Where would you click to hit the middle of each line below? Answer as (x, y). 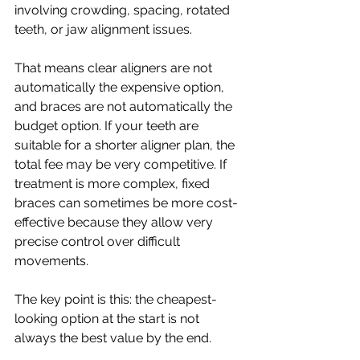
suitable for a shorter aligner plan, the (126, 145)
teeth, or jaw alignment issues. (103, 29)
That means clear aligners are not (115, 68)
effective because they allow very (115, 222)
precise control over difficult (99, 241)
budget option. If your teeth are (108, 126)
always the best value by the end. (113, 338)
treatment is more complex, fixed (114, 184)
